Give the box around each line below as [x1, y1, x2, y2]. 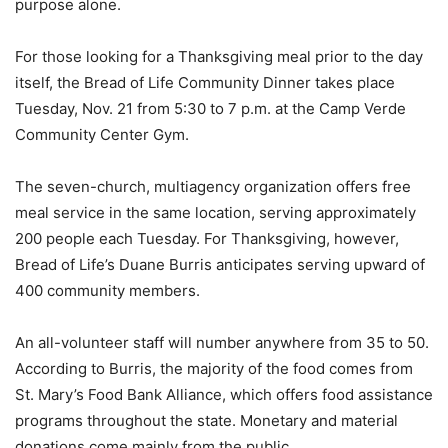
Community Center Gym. [15, 125, 189, 145]
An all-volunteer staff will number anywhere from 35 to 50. [15, 333, 429, 353]
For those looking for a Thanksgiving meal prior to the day [15, 47, 423, 67]
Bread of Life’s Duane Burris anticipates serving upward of [15, 255, 425, 275]
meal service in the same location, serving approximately [15, 203, 416, 223]
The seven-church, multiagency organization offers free [15, 177, 411, 197]
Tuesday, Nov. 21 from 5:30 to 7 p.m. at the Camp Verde [15, 99, 406, 119]
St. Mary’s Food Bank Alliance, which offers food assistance [15, 385, 433, 405]
